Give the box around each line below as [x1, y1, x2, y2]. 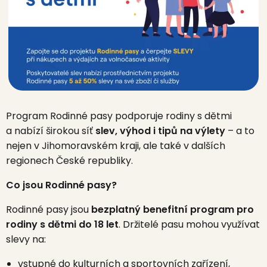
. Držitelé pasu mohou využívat [119, 218, 260, 231]
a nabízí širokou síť [6, 124, 95, 138]
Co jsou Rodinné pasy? [6, 178, 117, 192]
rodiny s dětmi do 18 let [6, 218, 119, 231]
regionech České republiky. [6, 154, 133, 167]
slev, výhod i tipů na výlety [95, 124, 225, 138]
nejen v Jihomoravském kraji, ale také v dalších [6, 139, 225, 153]
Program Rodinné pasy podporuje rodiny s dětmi [6, 109, 232, 123]
